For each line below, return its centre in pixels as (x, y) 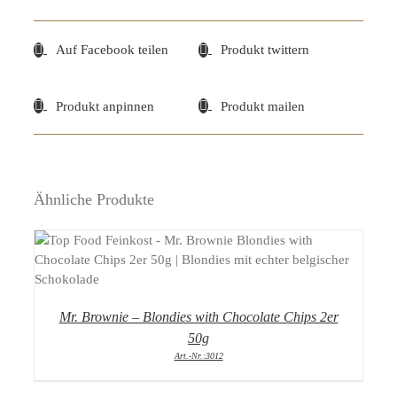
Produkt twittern (265, 50)
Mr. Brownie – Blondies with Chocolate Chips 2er (198, 316)
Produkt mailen (263, 106)
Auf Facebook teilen (112, 50)
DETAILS (198, 261)
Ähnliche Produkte (94, 199)
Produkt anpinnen (105, 106)
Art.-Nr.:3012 (198, 355)
